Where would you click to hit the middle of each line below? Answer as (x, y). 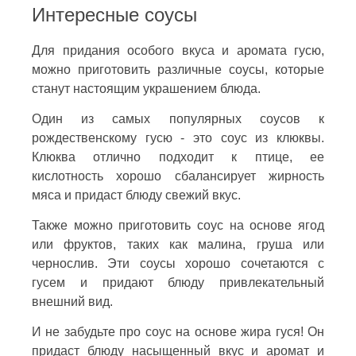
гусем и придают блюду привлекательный (178, 282)
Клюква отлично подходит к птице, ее (178, 157)
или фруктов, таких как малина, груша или (178, 244)
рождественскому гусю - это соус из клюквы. (178, 137)
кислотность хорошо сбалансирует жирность (178, 176)
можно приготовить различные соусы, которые (178, 69)
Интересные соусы (114, 14)
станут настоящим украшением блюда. (146, 88)
